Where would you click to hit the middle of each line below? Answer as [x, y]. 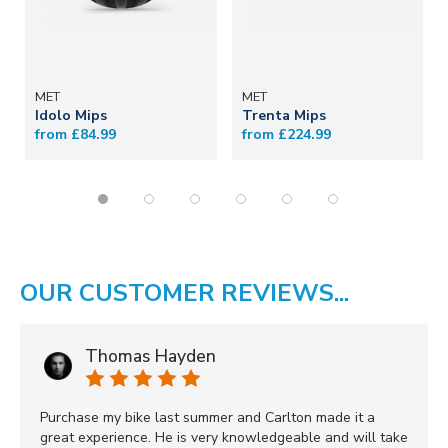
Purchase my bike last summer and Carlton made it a [207, 418]
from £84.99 [75, 135]
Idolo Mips [71, 116]
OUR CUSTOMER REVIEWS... [184, 293]
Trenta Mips [283, 116]
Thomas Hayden [150, 356]
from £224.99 [286, 135]
